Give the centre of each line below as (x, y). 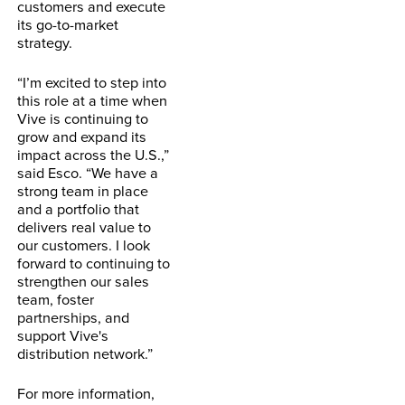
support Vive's (63, 334)
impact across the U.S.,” (94, 154)
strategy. (45, 42)
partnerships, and (74, 316)
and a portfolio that (79, 208)
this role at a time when (93, 99)
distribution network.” (85, 353)
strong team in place (83, 190)
